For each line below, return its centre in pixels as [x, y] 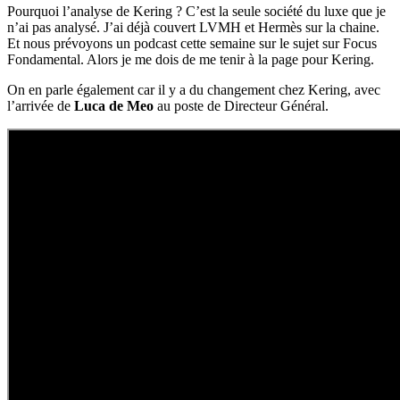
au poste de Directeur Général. [241, 105]
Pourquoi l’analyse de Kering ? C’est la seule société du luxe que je [196, 11]
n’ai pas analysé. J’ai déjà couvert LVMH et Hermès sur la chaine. [193, 27]
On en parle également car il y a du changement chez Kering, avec [194, 89]
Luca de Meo [114, 105]
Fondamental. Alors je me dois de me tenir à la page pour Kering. [191, 59]
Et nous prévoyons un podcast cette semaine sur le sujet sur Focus [192, 43]
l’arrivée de [41, 105]
